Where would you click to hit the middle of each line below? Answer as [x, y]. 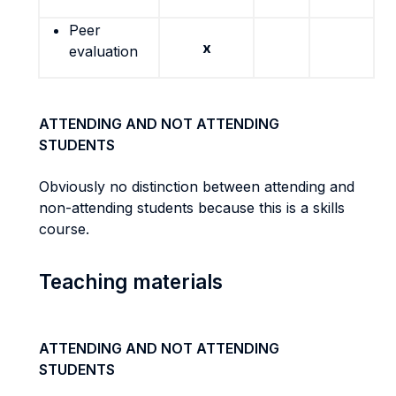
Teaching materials [131, 282]
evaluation [103, 51]
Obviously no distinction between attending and [197, 187]
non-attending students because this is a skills [192, 208]
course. [64, 229]
